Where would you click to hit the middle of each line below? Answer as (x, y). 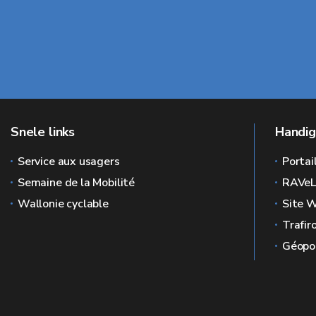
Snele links (43, 132)
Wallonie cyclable (63, 204)
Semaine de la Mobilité (77, 183)
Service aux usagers (69, 162)
